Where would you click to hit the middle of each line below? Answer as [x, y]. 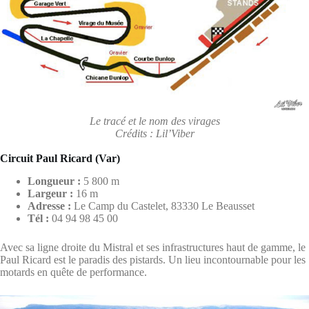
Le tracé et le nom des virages [154, 121]
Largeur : [50, 194]
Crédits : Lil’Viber [154, 134]
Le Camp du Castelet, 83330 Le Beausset [163, 206]
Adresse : [49, 206]
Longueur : [54, 181]
